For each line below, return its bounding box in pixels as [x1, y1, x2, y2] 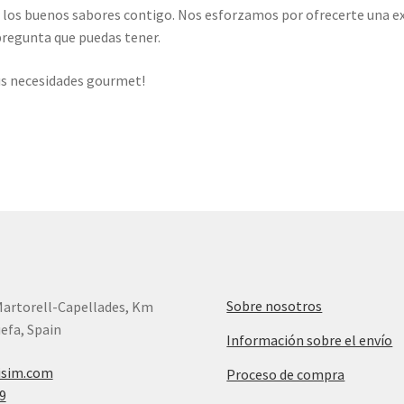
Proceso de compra [226, 364, 345, 383]
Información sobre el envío [226, 330, 393, 349]
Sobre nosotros [226, 296, 323, 315]
